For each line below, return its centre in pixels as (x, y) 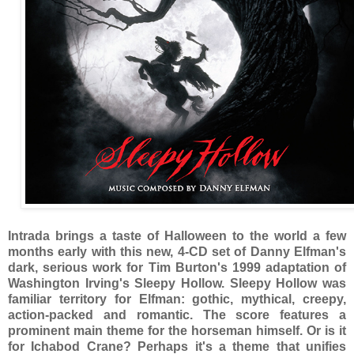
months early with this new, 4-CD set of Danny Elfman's (177, 251)
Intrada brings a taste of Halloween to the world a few (177, 235)
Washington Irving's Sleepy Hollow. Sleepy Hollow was (177, 283)
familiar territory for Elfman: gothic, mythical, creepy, (177, 299)
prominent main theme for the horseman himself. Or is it (177, 330)
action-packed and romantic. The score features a (177, 314)
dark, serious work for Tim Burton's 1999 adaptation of (177, 267)
